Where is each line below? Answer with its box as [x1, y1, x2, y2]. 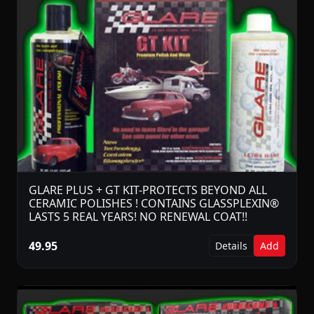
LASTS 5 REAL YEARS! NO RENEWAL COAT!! [29, 209, 247, 225]
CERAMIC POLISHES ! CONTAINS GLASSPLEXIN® [29, 196, 279, 212]
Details [215, 239, 247, 253]
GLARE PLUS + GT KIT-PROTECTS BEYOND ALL [29, 182, 267, 198]
